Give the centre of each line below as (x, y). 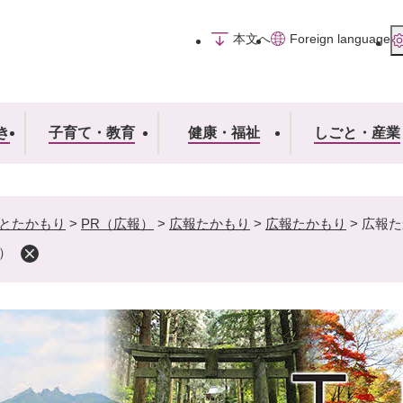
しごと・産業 (357, 133)
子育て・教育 (91, 133)
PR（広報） (117, 224)
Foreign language (340, 39)
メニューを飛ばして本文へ (201, 13)
